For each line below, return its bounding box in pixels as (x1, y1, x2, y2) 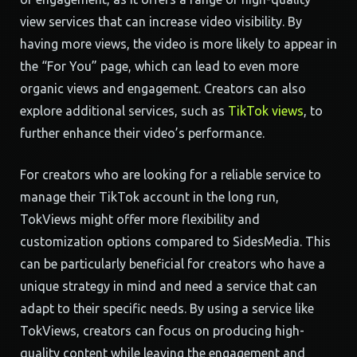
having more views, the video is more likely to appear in (20, 37, 337, 51)
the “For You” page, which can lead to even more (20, 59, 299, 73)
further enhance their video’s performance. (20, 126, 265, 140)
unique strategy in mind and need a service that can (20, 279, 317, 293)
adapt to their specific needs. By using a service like (20, 301, 314, 316)
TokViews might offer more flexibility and (20, 212, 260, 226)
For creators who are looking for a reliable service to (20, 167, 321, 182)
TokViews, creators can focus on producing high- (20, 324, 304, 338)
